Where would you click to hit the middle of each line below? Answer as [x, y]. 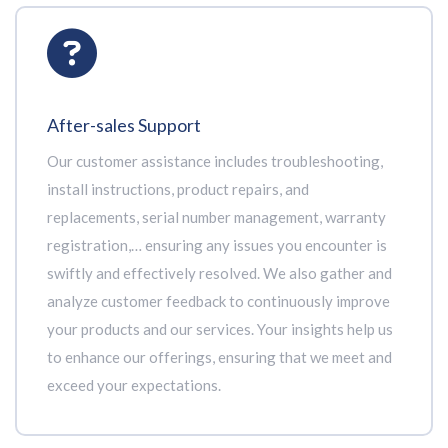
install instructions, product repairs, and [178, 189]
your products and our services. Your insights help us [220, 329]
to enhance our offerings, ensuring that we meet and [219, 357]
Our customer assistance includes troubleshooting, [215, 161]
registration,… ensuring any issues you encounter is [217, 245]
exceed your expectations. [134, 385]
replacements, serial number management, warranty [216, 217]
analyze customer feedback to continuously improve [218, 301]
